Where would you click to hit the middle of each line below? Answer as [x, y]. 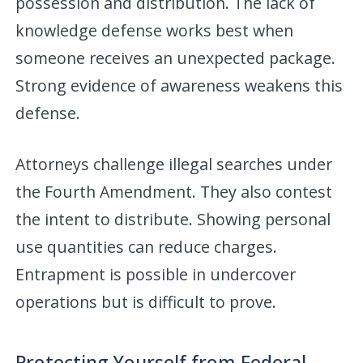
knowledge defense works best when [155, 30]
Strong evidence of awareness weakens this [179, 85]
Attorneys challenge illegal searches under [174, 164]
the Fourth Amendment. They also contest [174, 191]
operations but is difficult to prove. [146, 301]
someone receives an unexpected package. [176, 58]
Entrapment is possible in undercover [156, 274]
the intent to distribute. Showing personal [173, 219]
